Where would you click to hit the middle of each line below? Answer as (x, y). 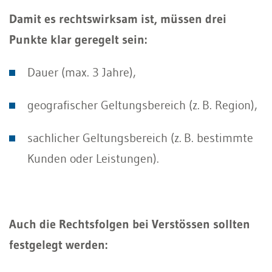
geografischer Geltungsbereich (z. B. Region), (142, 105)
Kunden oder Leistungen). (93, 158)
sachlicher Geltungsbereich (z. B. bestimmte (140, 138)
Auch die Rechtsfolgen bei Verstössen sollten (130, 224)
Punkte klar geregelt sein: (78, 39)
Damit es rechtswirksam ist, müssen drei (118, 19)
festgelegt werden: (58, 244)
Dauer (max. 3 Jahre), (82, 72)
